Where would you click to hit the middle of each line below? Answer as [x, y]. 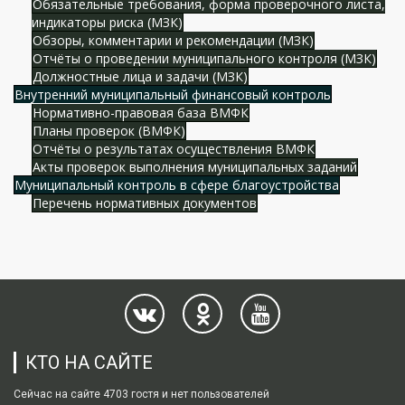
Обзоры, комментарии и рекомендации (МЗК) [173, 40]
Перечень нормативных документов [145, 202]
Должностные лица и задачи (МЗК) [140, 76]
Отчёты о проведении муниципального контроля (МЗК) [204, 58]
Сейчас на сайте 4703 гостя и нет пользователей [141, 394]
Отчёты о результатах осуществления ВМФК [174, 148]
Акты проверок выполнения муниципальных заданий [195, 166]
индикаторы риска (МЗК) [107, 22]
